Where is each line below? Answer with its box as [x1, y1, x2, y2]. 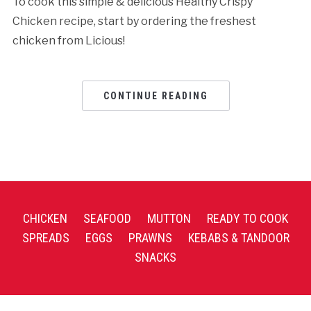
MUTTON [147, 210, 191, 226]
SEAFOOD [83, 210, 131, 226]
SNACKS [135, 249, 176, 264]
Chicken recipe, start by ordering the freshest [12, 14, 256, 28]
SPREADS [22, 230, 69, 245]
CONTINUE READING [103, 90, 208, 101]
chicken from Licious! [12, 33, 125, 47]
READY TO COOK [207, 210, 288, 226]
